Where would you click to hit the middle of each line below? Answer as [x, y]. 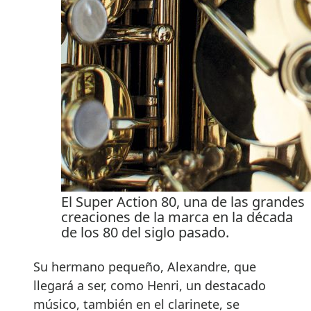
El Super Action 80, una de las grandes [183, 201]
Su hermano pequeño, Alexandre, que [145, 266]
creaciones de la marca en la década [177, 217]
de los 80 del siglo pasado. [145, 232]
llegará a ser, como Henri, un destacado [150, 285]
